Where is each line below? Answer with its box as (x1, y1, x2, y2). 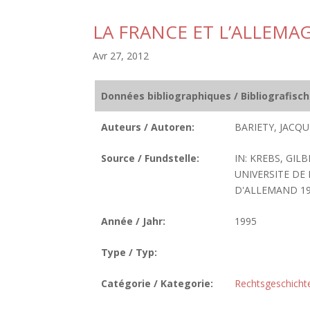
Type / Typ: (100, 246, 157, 259)
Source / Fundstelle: (100, 152, 199, 165)
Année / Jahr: (100, 215, 165, 228)
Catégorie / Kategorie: (100, 277, 213, 290)
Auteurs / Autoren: (100, 120, 194, 134)
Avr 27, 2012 (93, 49, 149, 62)
